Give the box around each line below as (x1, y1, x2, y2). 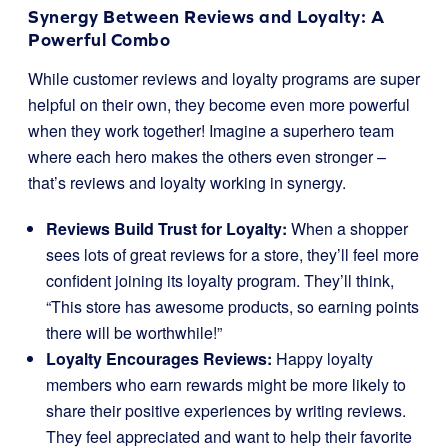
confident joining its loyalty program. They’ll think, (46, 269, 394, 292)
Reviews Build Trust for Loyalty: (46, 217, 287, 240)
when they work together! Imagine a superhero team (28, 119, 394, 142)
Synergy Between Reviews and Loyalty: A (28, 6, 384, 27)
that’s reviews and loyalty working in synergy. (28, 171, 346, 194)
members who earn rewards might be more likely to (46, 373, 406, 396)
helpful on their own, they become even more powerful (28, 93, 410, 116)
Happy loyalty (272, 347, 373, 370)
